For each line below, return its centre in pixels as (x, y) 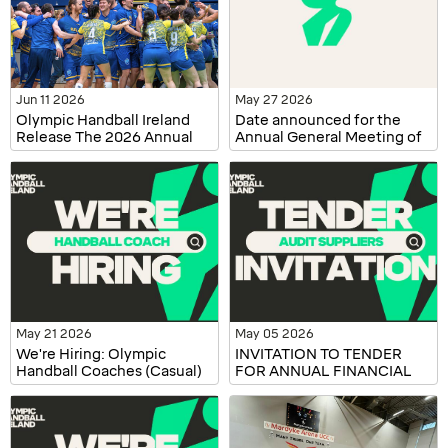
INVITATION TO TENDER (318, 355)
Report (40, 155)
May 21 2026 (54, 334)
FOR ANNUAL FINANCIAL (323, 372)
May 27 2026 (274, 100)
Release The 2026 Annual (104, 138)
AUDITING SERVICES (307, 389)
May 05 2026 (274, 334)
